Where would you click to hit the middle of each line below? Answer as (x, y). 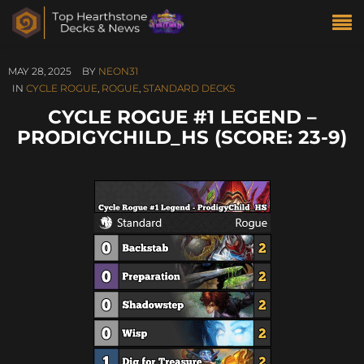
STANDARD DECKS (189, 88)
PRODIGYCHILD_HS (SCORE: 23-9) (182, 137)
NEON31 (118, 71)
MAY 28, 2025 (40, 71)
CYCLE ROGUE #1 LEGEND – (182, 117)
